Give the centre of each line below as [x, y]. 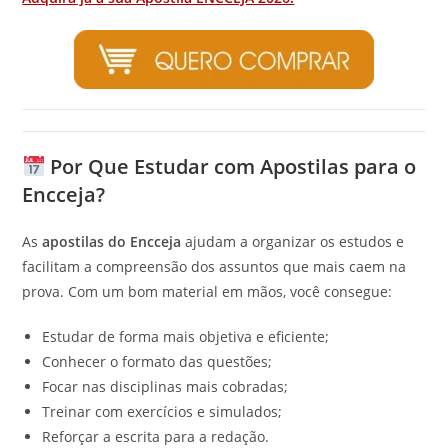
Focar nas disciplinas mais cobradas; [165, 386]
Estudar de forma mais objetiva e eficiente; [186, 336]
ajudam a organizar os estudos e [293, 241]
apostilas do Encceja [112, 241]
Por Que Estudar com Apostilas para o [231, 166]
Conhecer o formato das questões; [157, 361]
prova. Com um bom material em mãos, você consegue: [207, 291]
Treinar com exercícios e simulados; [162, 411]
